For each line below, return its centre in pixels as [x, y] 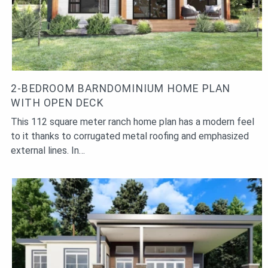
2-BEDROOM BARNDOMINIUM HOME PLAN [121, 89]
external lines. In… [48, 151]
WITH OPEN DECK [57, 103]
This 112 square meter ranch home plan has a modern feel [133, 122]
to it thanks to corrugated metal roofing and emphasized [130, 136]
